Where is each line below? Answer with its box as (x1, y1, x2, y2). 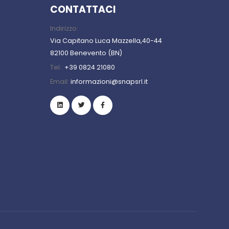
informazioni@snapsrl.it (71, 77, 148, 86)
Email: (50, 77, 71, 86)
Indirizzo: (50, 24, 78, 33)
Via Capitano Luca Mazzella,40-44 (50, 36, 162, 45)
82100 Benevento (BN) (50, 49, 122, 58)
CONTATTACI (50, 3, 116, 17)
